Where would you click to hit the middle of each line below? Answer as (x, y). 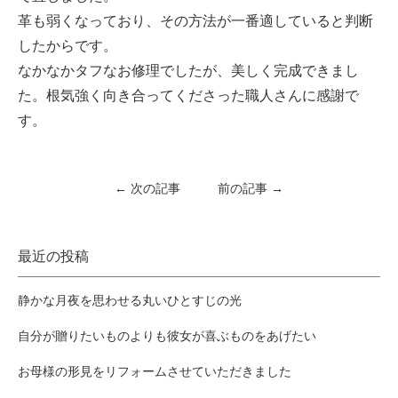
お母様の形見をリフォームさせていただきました (155, 372)
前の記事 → (251, 189)
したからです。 (68, 46)
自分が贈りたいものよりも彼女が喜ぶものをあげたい (167, 336)
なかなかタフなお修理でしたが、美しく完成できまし (188, 71)
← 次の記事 (147, 189)
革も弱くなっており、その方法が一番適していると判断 (195, 21)
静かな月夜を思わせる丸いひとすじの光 (130, 301)
